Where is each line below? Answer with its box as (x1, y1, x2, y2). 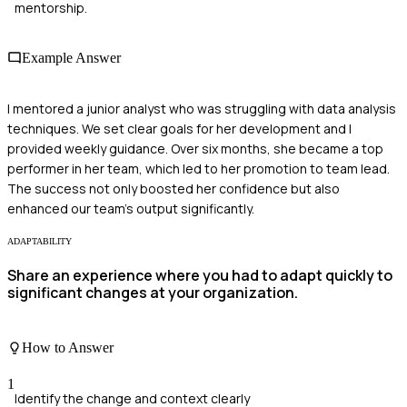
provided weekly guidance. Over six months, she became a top (7, 139, 383, 157)
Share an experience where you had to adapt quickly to (7, 264, 392, 285)
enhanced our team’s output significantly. (7, 199, 254, 217)
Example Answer (22, 50, 121, 66)
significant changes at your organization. (7, 282, 298, 303)
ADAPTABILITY (7, 235, 72, 246)
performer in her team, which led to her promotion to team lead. (7, 159, 390, 177)
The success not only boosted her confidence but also (7, 179, 340, 197)
